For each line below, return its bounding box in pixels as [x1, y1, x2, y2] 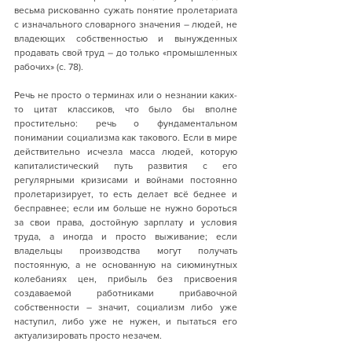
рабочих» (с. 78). [14, 60, 83, 72]
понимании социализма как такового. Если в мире [14, 131, 237, 143]
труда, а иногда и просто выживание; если [14, 230, 237, 242]
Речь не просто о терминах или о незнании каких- [14, 89, 237, 101]
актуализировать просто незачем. [14, 329, 162, 341]
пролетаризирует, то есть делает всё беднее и [14, 188, 237, 200]
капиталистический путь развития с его [14, 159, 237, 171]
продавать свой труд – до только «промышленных [14, 46, 237, 58]
